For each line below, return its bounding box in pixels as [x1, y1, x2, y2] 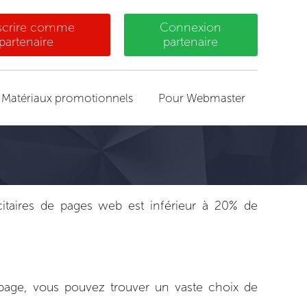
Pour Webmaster [158, 91, 245, 105]
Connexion [160, 20, 222, 35]
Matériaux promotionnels [1, 91, 134, 105]
